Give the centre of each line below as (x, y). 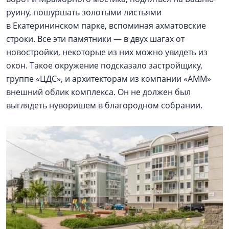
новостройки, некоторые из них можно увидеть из (107, 52)
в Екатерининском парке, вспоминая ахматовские (106, 26)
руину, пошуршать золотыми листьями (84, 12)
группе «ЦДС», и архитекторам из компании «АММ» (109, 79)
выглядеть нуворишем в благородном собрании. (104, 105)
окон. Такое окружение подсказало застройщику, (104, 65)
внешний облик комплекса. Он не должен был (98, 92)
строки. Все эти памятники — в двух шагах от (95, 39)
